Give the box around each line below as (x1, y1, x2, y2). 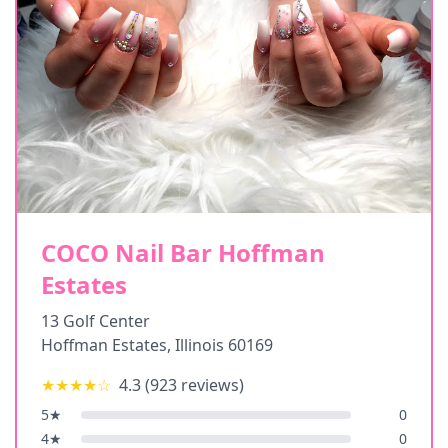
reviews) (177, 374, 244, 396)
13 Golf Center (41, 310, 150, 332)
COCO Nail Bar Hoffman (41, 236, 325, 269)
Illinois (175, 334, 224, 356)
